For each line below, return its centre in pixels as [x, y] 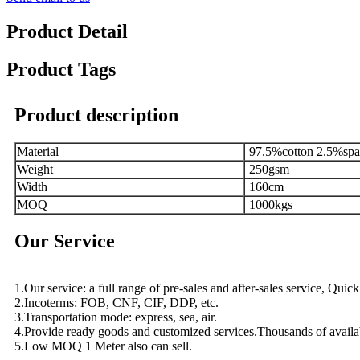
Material [38, 152]
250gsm [268, 170]
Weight [35, 170]
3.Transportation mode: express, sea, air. [116, 317]
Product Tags [61, 70]
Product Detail [67, 32]
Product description [96, 115]
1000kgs [269, 205]
